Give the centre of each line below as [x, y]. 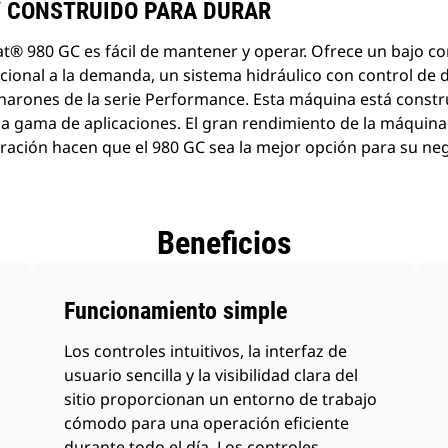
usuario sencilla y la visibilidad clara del [211, 375]
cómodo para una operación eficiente [207, 423]
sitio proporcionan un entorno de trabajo [221, 399]
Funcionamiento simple [176, 311]
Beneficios [224, 243]
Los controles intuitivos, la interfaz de [206, 351]
